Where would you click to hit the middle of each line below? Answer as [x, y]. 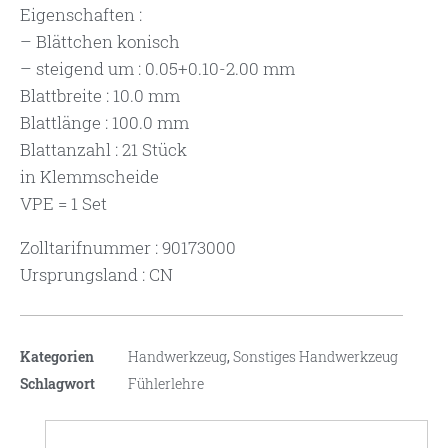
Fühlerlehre [166, 384]
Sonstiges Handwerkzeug [315, 357]
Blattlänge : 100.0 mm [104, 123]
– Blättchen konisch [100, 42]
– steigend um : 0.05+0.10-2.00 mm [157, 69]
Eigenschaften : [81, 15]
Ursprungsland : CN [96, 275]
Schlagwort [57, 384]
